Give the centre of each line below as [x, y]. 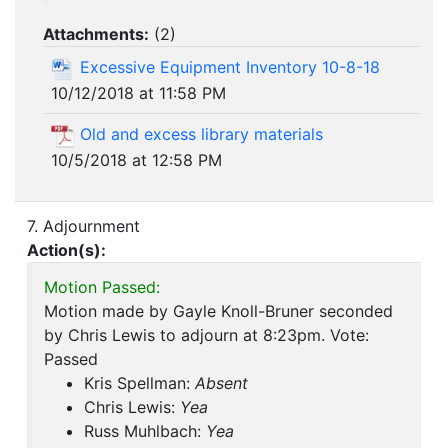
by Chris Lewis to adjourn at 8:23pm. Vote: [206, 335]
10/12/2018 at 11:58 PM [138, 92]
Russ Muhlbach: [145, 431]
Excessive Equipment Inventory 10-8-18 [230, 67]
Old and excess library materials [201, 133]
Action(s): [66, 250]
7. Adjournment [83, 226]
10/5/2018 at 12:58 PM [136, 159]
